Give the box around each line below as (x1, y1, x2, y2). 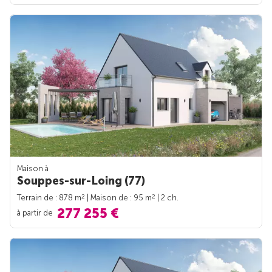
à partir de (17, 208, 55, 217)
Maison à (17, 164, 49, 174)
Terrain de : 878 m (17, 193, 81, 203)
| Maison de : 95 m (85, 193, 152, 203)
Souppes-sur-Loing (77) (17, 174, 145, 188)
